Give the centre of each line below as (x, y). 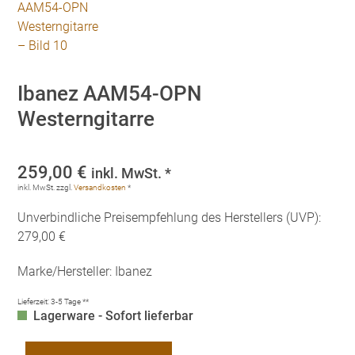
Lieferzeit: (34, 302)
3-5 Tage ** (70, 302)
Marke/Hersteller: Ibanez (85, 271)
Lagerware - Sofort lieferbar (114, 316)
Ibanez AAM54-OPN (110, 94)
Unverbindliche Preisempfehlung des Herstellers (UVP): (170, 218)
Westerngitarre (86, 119)
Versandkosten (100, 187)
